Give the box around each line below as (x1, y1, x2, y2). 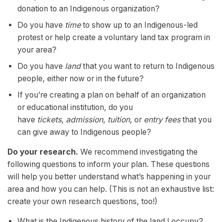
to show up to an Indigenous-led (80, 20, 198, 30)
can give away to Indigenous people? (17, 127, 151, 137)
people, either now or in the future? (17, 74, 144, 84)
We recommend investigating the (78, 147, 198, 157)
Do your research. (7, 147, 78, 157)
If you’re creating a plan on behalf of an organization (17, 90, 206, 100)
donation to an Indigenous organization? (17, 4, 160, 14)
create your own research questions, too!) (7, 197, 158, 207)
